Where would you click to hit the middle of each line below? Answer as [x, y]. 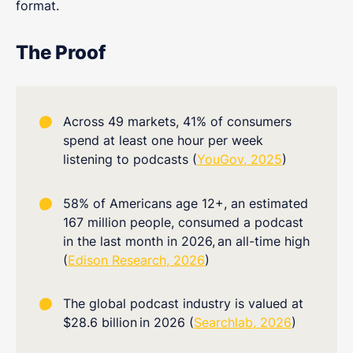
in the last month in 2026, [139, 241]
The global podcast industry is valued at [183, 304]
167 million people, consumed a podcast [183, 222]
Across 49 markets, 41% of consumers [177, 122]
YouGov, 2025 [240, 160]
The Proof [61, 53]
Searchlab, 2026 [243, 323]
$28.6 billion [100, 323]
